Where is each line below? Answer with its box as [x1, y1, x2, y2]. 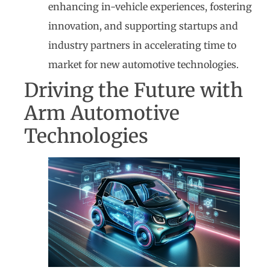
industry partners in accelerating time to [48, 39, 236, 52]
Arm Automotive [24, 101, 180, 126]
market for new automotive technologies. [48, 58, 239, 71]
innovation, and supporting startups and [48, 20, 238, 33]
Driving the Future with [24, 78, 243, 103]
